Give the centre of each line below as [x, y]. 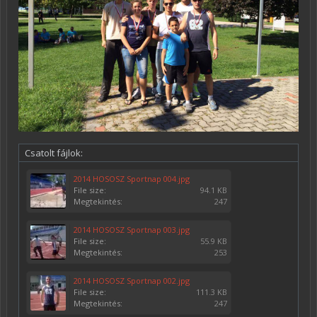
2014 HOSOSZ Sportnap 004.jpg [132, 179]
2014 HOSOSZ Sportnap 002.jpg [132, 281]
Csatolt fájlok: [54, 153]
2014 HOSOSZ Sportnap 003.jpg [132, 230]
